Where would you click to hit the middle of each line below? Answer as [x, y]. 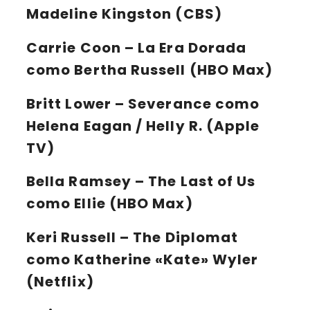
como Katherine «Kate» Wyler [143, 259]
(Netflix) [60, 281]
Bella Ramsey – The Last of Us [141, 182]
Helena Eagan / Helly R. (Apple [143, 126]
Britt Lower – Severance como [143, 103]
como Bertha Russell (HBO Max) [150, 70]
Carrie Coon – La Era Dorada [137, 47]
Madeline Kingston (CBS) [124, 14]
